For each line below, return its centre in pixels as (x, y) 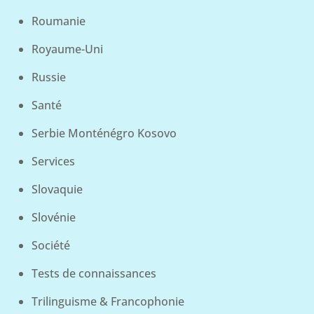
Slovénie (53, 218)
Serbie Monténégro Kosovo (104, 134)
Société (50, 246)
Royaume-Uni (67, 49)
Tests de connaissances (94, 274)
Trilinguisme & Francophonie (108, 302)
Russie (48, 77)
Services (53, 162)
